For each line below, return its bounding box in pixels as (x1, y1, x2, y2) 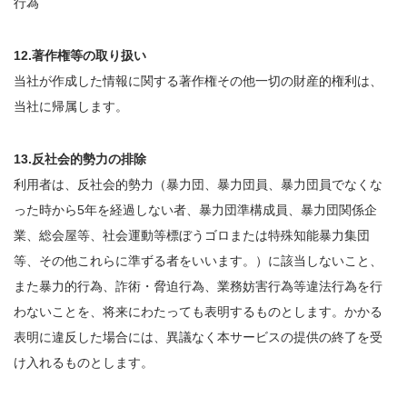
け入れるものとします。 (14, 355, 154, 370)
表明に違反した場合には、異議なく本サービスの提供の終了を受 (14, 330, 382, 344)
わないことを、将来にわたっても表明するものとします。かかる (14, 304, 382, 319)
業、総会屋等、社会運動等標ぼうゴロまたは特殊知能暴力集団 (14, 228, 370, 243)
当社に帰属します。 (14, 99, 128, 114)
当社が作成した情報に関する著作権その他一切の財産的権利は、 (14, 74, 382, 88)
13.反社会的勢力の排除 (14, 152, 146, 166)
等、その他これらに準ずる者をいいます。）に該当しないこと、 (14, 253, 382, 268)
